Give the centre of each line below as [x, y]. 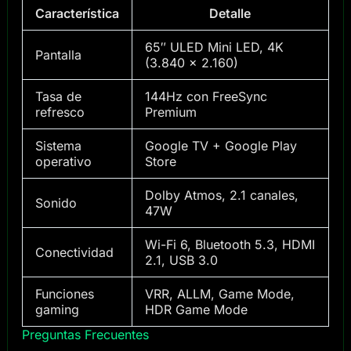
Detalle [230, 14]
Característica [77, 14]
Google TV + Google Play [221, 146]
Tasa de [58, 97]
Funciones [64, 294]
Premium [170, 112]
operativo [63, 162]
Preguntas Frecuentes [85, 335]
